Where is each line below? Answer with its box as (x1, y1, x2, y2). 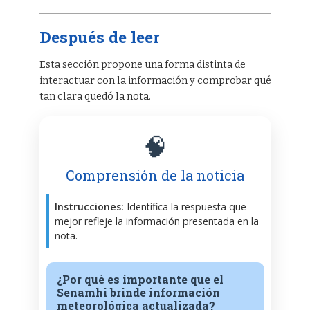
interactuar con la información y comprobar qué (39, 74, 271, 86)
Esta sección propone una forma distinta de (39, 58, 246, 71)
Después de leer (39, 26, 160, 47)
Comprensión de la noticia (66, 166, 244, 185)
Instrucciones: (54, 200, 124, 214)
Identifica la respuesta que (123, 200, 246, 214)
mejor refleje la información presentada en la (54, 215, 259, 228)
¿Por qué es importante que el (56, 272, 224, 287)
